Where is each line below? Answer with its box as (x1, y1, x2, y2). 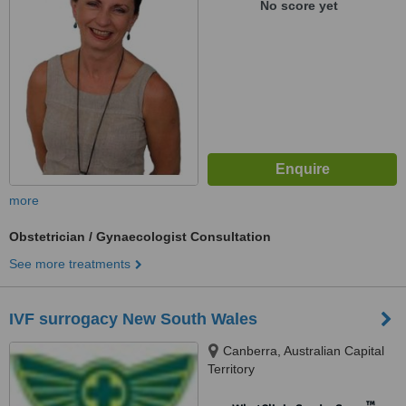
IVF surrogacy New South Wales (9, 310, 257, 328)
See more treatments (9, 256, 130, 271)
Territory (208, 362, 255, 376)
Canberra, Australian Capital (223, 343, 384, 358)
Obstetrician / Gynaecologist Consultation (9, 229, 271, 244)
